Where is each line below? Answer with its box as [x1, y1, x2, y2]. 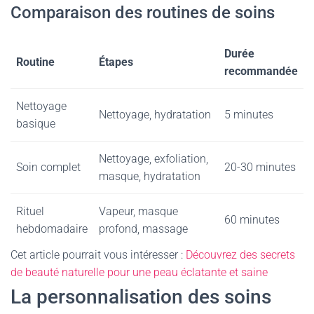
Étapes [99, 55, 133, 69]
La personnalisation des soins [11, 285, 271, 308]
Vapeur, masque [99, 205, 178, 218]
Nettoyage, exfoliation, [99, 152, 208, 165]
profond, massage [99, 222, 188, 235]
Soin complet [16, 161, 81, 174]
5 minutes [224, 108, 273, 121]
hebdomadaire [16, 222, 88, 235]
